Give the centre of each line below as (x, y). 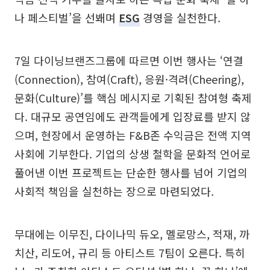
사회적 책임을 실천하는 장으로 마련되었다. (114, 191)
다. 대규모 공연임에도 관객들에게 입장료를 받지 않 (133, 116)
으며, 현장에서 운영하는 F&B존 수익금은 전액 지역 (133, 135)
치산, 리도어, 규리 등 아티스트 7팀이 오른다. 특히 (130, 253)
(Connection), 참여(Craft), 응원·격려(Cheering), (129, 79)
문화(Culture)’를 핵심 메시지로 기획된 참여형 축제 (133, 98)
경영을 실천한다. (180, 17)
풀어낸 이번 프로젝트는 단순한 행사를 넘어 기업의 (131, 172)
